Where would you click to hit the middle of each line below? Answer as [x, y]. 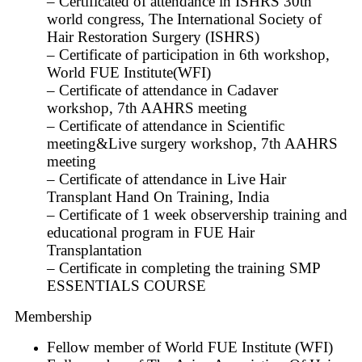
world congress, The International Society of [184, 19]
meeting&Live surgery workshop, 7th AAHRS [192, 143]
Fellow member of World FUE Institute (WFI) [190, 347]
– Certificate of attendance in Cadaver [162, 90]
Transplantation [95, 250]
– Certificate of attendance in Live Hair [166, 179]
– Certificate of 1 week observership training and [197, 214]
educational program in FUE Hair [151, 232]
